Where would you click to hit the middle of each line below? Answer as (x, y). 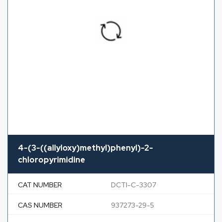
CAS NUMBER (40, 205)
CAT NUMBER (40, 185)
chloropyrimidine (52, 160)
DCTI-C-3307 (134, 185)
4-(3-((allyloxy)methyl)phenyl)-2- (85, 148)
